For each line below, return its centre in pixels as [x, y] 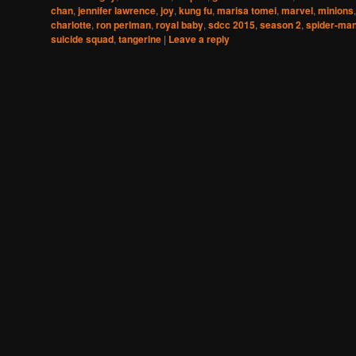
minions [336, 11]
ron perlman [124, 25]
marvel [297, 11]
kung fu [195, 11]
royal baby [180, 25]
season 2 [281, 25]
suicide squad [82, 39]
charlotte [71, 25]
